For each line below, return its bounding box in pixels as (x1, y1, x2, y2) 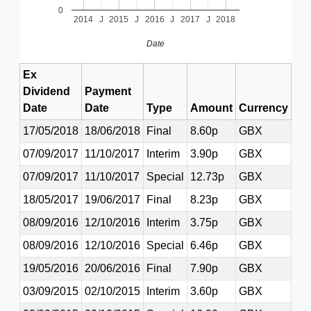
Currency (239, 102, 288, 114)
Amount (190, 102, 233, 114)
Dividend (23, 85, 70, 97)
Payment (85, 85, 131, 97)
